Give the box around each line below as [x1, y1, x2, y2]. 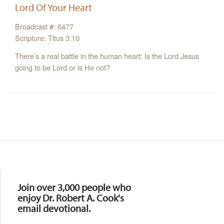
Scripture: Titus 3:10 [15, 32, 79, 43]
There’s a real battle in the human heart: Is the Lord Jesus [15, 50, 199, 61]
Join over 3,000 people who [17, 180, 131, 193]
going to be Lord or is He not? [15, 62, 110, 73]
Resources [10, 159, 53, 172]
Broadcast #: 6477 [15, 21, 73, 32]
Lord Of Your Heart [15, 1, 92, 14]
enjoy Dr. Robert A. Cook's [17, 191, 124, 204]
